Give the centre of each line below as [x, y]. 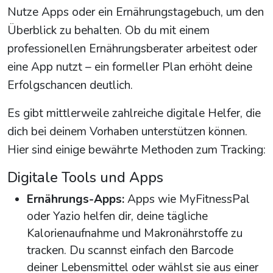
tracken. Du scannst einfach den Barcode [130, 251]
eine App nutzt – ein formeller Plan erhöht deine [130, 67]
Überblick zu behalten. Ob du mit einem [108, 31]
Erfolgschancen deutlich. [70, 86]
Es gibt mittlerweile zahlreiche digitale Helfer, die [134, 114]
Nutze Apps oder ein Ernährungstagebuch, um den [136, 12]
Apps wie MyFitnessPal [187, 200]
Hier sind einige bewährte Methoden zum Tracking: [136, 150]
